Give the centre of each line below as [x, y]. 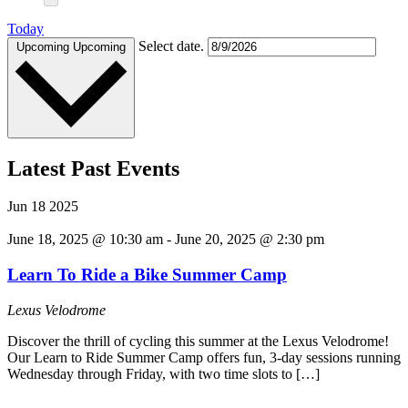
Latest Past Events [93, 168]
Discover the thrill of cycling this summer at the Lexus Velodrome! [198, 341]
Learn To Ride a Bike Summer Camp [147, 275]
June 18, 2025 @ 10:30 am [85, 240]
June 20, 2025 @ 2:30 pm [250, 240]
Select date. [173, 46]
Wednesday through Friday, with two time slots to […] [163, 373]
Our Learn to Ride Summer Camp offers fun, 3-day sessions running [204, 357]
